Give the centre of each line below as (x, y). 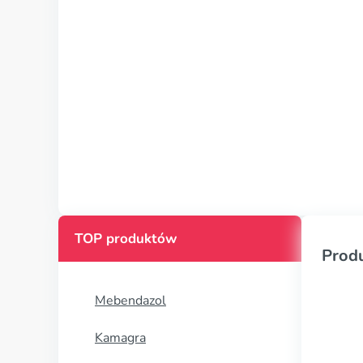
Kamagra (120, 338)
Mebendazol (130, 301)
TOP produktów (126, 239)
